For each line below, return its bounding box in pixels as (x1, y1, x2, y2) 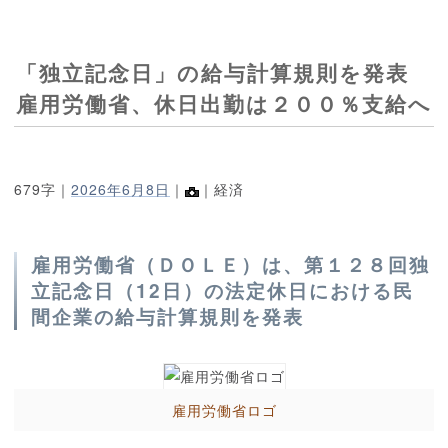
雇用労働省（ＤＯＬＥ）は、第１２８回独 (31, 251, 430, 279)
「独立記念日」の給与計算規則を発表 (16, 57, 432, 88)
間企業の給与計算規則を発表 (31, 303, 304, 331)
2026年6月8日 (71, 179, 170, 200)
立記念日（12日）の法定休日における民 (31, 277, 414, 305)
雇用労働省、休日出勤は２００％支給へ (16, 88, 432, 119)
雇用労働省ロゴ (171, 400, 277, 421)
